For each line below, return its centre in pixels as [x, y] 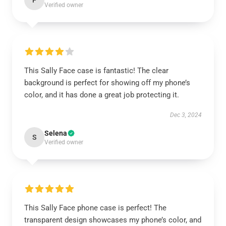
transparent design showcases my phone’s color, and [113, 220]
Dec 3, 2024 [186, 115]
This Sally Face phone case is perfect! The [95, 208]
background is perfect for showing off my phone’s [107, 83]
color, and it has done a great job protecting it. [102, 95]
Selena [56, 133]
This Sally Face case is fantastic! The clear [96, 71]
